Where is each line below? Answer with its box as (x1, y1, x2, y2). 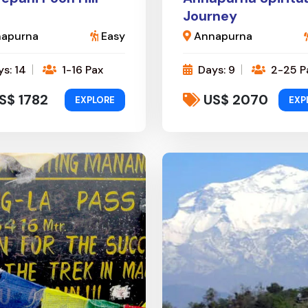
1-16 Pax (59, 62, 103, 77)
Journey (183, 6, 237, 25)
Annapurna (191, 28, 252, 43)
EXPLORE (75, 93, 115, 106)
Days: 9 (195, 62, 235, 77)
